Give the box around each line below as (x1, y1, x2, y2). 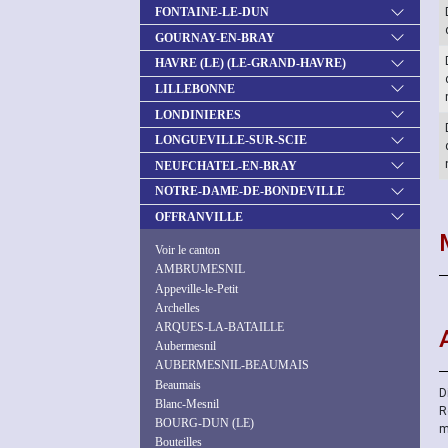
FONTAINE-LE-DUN (155, 5, 269, 20)
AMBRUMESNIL (155, 262, 245, 277)
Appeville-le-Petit (155, 281, 238, 296)
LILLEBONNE (155, 81, 235, 96)
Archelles (155, 300, 200, 315)
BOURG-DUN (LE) (155, 415, 254, 430)
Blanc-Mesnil (155, 396, 219, 411)
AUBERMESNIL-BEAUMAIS (155, 358, 309, 373)
